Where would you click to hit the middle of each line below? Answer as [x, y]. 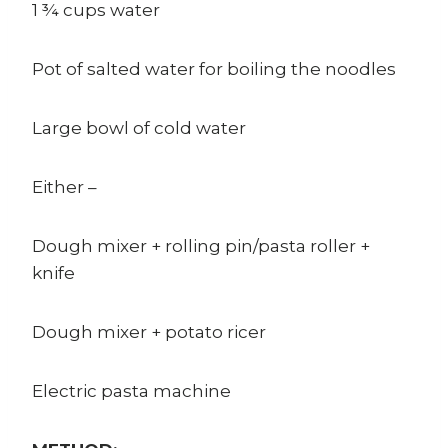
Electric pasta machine [131, 391]
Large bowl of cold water [139, 128]
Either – [64, 187]
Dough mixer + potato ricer [149, 332]
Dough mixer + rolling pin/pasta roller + [201, 246]
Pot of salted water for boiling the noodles [214, 69]
